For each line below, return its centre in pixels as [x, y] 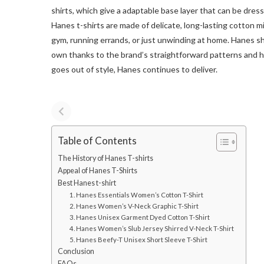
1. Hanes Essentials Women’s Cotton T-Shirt [136, 194]
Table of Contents [97, 141]
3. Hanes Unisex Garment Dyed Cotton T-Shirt [139, 217]
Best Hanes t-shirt [87, 183]
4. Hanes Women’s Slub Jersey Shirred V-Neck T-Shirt [151, 228]
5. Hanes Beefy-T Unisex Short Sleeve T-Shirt [138, 239]
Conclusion [76, 251]
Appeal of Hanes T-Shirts [98, 170]
